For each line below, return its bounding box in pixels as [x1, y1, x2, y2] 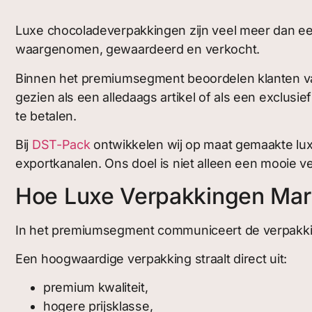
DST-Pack [31, 137, 91, 153]
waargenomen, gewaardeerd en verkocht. [15, 42, 260, 57]
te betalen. [15, 108, 77, 123]
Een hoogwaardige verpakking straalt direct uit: [15, 251, 287, 266]
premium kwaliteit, [43, 280, 148, 295]
